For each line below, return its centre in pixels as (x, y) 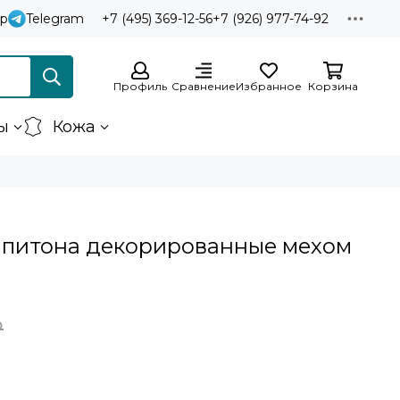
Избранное (269, 86)
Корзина (333, 86)
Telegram (55, 19)
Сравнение (204, 86)
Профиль (140, 86)
